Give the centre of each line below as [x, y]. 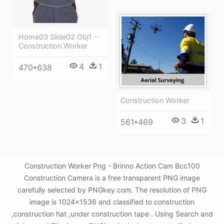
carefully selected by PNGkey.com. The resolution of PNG [112, 190]
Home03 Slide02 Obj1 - [58, 36]
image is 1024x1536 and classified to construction [112, 202]
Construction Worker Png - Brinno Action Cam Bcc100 [112, 166]
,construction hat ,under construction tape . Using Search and [112, 214]
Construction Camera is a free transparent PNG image [112, 178]
